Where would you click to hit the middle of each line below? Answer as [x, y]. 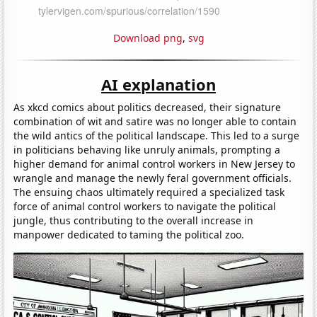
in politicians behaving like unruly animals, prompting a [147, 149]
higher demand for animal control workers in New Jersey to [155, 163]
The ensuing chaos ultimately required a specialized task [149, 192]
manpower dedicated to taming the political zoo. [129, 234]
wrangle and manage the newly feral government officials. [153, 178]
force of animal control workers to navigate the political [145, 206]
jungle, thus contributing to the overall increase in [134, 220]
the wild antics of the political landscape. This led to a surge [157, 135]
